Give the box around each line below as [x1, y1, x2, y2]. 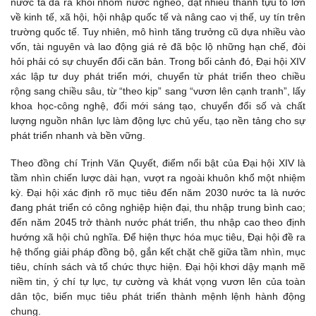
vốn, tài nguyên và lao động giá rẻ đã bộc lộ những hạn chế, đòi [11, 41, 305, 52]
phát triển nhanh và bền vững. [11, 130, 145, 141]
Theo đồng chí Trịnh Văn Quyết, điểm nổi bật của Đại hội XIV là [11, 157, 305, 169]
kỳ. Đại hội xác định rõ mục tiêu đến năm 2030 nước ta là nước [11, 187, 305, 199]
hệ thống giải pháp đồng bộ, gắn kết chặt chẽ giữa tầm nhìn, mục [11, 246, 305, 258]
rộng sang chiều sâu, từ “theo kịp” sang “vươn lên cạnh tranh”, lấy [11, 85, 305, 97]
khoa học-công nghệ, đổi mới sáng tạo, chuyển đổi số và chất [11, 100, 305, 111]
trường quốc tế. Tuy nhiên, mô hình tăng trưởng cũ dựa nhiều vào [11, 26, 305, 37]
